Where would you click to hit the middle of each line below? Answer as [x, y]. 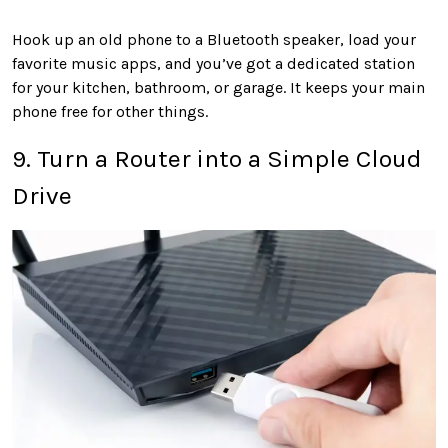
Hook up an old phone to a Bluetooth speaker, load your [214, 39]
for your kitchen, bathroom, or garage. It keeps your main [218, 87]
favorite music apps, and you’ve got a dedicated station [213, 63]
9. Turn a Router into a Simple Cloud [217, 158]
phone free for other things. [110, 111]
